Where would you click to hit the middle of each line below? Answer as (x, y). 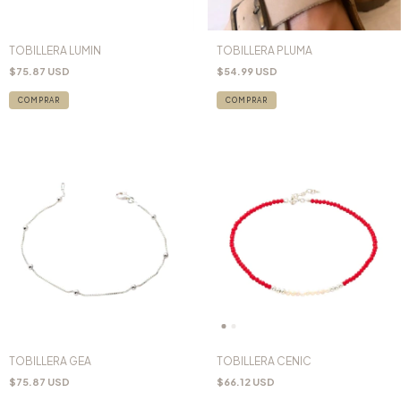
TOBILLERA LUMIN (55, 50)
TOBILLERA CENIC (264, 361)
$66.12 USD (245, 382)
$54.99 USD (247, 71)
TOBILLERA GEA (50, 361)
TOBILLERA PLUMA (264, 50)
